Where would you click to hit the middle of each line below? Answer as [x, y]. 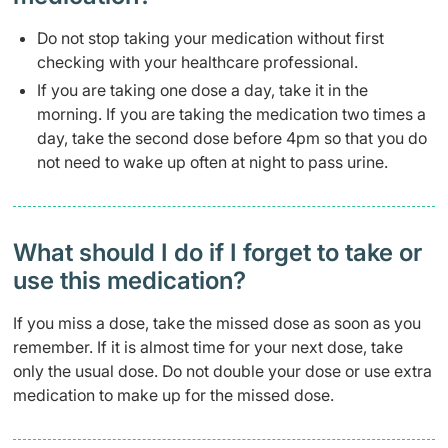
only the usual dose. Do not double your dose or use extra [222, 371]
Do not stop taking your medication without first [210, 38]
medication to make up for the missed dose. [173, 395]
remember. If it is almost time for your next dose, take [208, 347]
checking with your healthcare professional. [197, 62]
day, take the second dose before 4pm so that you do [232, 138]
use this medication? [129, 280]
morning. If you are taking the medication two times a [231, 114]
